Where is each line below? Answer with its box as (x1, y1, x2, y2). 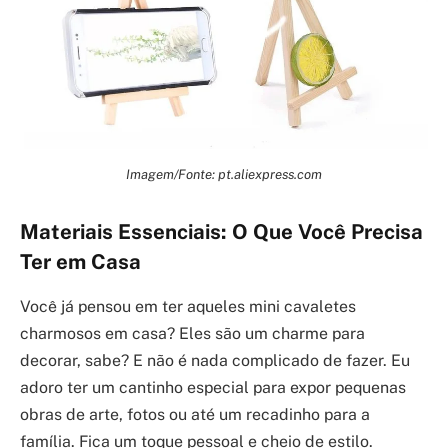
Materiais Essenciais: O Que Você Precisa (20, 220, 423, 245)
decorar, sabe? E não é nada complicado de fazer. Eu (20, 350, 410, 370)
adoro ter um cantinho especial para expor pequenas (20, 377, 406, 397)
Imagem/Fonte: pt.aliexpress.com (126, 165, 322, 182)
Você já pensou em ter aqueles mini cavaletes (20, 296, 356, 316)
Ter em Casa (20, 250, 141, 275)
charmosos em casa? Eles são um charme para (20, 323, 365, 343)
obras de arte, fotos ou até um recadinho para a (20, 404, 370, 424)
